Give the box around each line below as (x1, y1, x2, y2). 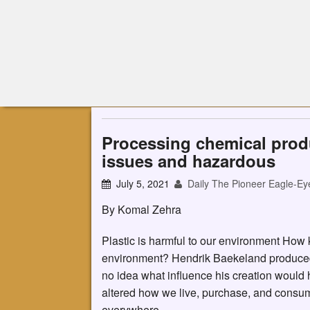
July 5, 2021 (116, 176, 170, 190)
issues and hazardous (102, 148, 275, 172)
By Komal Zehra (102, 201, 181, 217)
